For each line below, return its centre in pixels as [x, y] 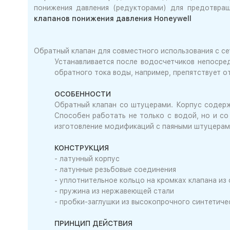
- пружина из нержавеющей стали [114, 191]
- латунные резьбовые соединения [115, 169]
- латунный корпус [87, 159]
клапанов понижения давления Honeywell [112, 18]
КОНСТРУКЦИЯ [81, 148]
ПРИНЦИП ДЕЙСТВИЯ [93, 223]
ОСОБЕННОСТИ [82, 94]
